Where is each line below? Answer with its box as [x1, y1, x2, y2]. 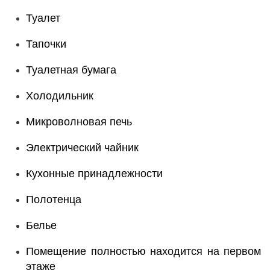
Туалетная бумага [26, 64, 116, 76]
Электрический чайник [26, 142, 139, 154]
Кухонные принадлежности [26, 168, 163, 180]
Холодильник [26, 90, 93, 102]
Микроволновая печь [26, 116, 132, 128]
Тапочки [26, 38, 66, 50]
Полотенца [26, 193, 81, 206]
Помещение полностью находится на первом [26, 245, 261, 257]
